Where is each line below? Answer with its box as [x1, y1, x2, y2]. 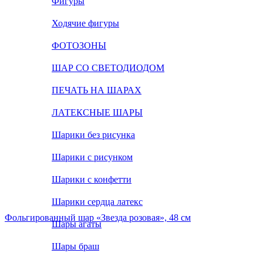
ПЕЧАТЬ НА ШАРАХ [52, 85, 141, 95]
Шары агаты [52, 219, 102, 229]
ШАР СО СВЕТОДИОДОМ [52, 63, 164, 73]
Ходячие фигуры [52, 18, 119, 28]
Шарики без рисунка [52, 130, 135, 140]
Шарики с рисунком [52, 152, 133, 162]
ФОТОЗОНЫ [52, 41, 106, 50]
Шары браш [52, 241, 99, 251]
